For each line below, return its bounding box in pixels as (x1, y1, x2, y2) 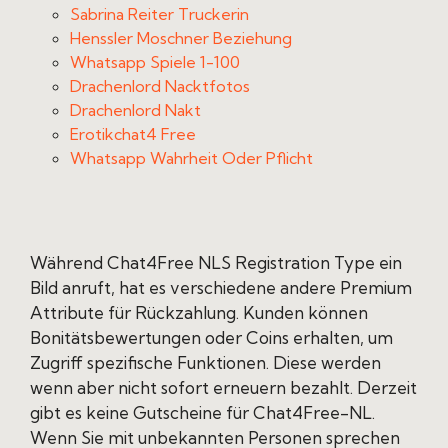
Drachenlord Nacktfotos (70, 76, 250, 96)
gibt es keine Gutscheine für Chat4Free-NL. (30, 402, 375, 423)
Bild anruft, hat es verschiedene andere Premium (30, 277, 412, 298)
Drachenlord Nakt (70, 100, 201, 120)
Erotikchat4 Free (70, 124, 196, 144)
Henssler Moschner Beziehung (70, 28, 292, 48)
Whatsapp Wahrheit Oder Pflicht (70, 148, 313, 168)
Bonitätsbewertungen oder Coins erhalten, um (30, 327, 393, 348)
